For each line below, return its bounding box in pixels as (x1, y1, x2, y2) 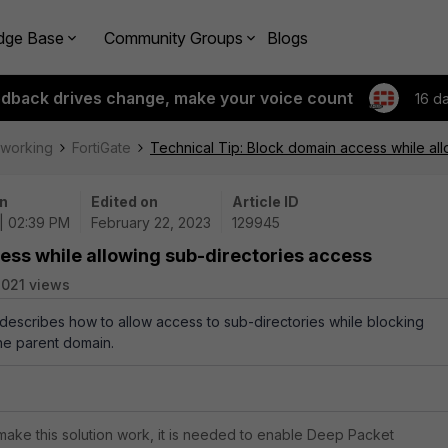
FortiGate (72, 139, 131, 156)
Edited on (91, 193, 158, 210)
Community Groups (104, 27, 243, 48)
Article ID (232, 193, 299, 210)
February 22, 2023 (91, 214, 211, 231)
